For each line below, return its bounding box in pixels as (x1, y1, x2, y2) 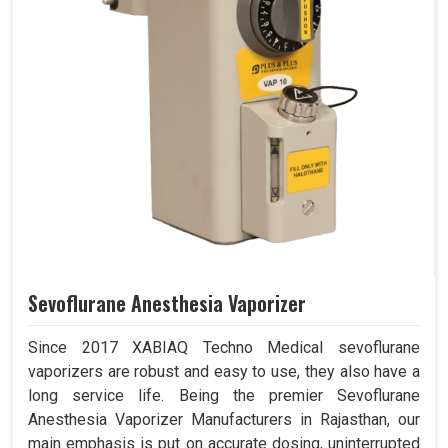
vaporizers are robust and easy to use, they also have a (28, 362, 420, 382)
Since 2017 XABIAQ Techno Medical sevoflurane (28, 338, 420, 358)
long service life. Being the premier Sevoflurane (28, 386, 420, 406)
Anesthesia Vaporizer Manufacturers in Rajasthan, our (28, 410, 420, 430)
